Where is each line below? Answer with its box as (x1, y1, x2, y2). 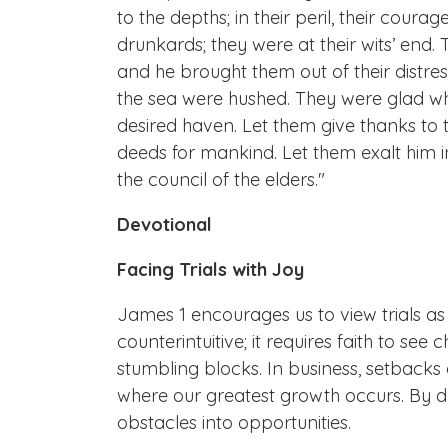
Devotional (117, 212, 212, 236)
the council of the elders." (117, 167, 325, 191)
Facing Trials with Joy (117, 257, 304, 281)
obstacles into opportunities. (117, 410, 351, 434)
